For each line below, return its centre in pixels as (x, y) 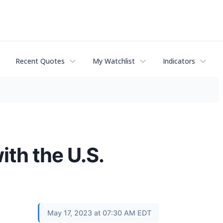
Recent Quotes (40, 61)
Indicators (179, 61)
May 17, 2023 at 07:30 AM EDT (99, 213)
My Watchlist (114, 61)
